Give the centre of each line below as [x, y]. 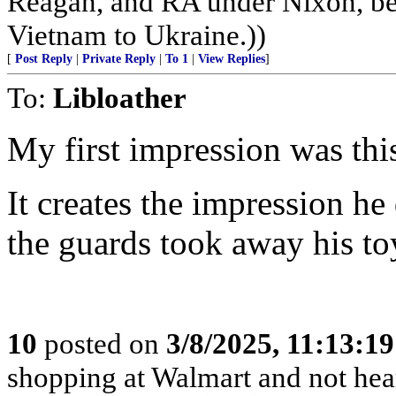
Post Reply [44, 59]
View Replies [232, 59]
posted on [102, 343]
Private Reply [119, 59]
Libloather [120, 98]
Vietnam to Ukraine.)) [137, 35]
